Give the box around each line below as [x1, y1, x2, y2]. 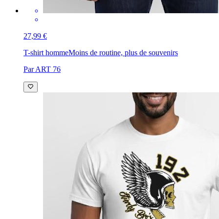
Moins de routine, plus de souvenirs [68, 48, 178, 57]
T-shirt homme [23, 48, 68, 57]
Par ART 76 [23, 65, 61, 73]
